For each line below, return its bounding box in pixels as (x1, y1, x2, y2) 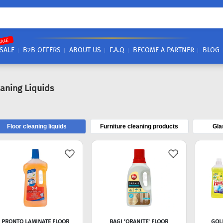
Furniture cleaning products (100, 123, 179, 130)
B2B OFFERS (23, 46, 61, 54)
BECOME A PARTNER (133, 46, 194, 54)
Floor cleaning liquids (6, 123, 67, 130)
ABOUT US (69, 46, 101, 54)
